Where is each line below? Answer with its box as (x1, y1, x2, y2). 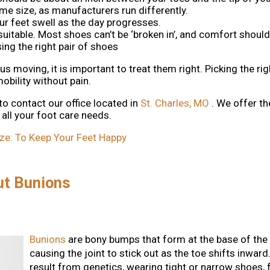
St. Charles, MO (140, 97, 209, 110)
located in (91, 97, 140, 110)
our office (48, 97, 91, 110)
